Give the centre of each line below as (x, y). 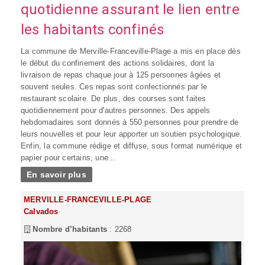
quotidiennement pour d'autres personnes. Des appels (116, 111)
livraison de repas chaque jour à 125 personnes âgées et (121, 75)
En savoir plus (56, 175)
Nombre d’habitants (69, 230)
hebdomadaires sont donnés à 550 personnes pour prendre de (130, 122)
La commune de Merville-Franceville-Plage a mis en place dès (131, 51)
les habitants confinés (93, 30)
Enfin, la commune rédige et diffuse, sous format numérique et (132, 146)
